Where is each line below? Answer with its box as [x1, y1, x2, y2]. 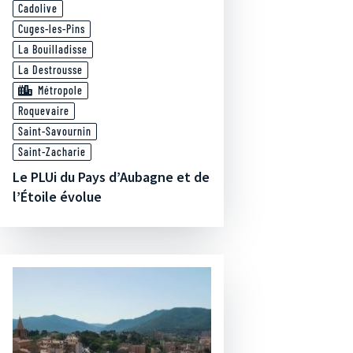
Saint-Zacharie [18, 145, 86, 158]
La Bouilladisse [18, 43, 87, 56]
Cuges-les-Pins [18, 22, 85, 35]
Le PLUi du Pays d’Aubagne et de [13, 168, 210, 186]
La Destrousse [18, 63, 83, 76]
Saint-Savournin [18, 124, 91, 138]
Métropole [38, 84, 83, 97]
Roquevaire [18, 104, 69, 117]
